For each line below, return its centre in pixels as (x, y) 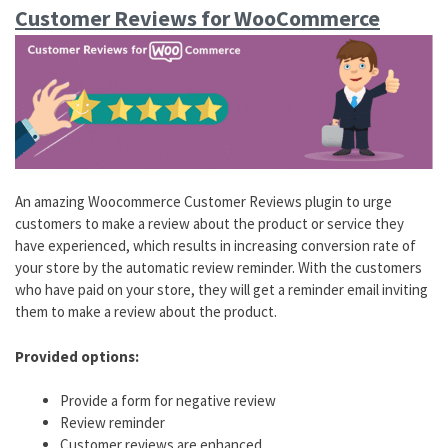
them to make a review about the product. (146, 312)
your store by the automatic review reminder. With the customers (218, 268)
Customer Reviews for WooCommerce (197, 18)
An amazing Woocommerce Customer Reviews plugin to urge (203, 202)
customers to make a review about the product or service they (209, 224)
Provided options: (77, 356)
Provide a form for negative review (168, 401)
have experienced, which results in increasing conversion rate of (215, 246)
